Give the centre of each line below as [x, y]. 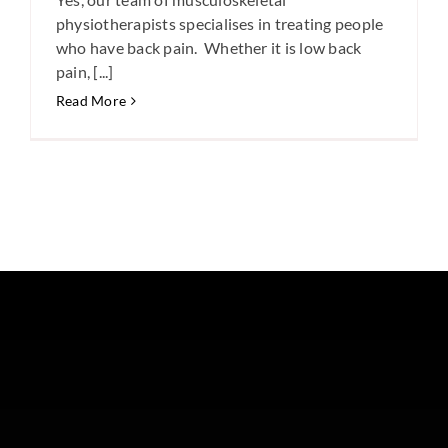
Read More [91, 100]
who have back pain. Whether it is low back [209, 47]
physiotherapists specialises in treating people [220, 23]
